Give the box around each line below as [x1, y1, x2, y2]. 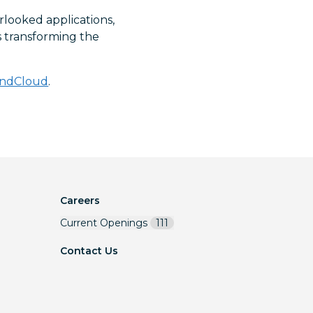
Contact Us [60, 245, 118, 257]
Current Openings [60, 217, 147, 229]
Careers [60, 194, 100, 207]
